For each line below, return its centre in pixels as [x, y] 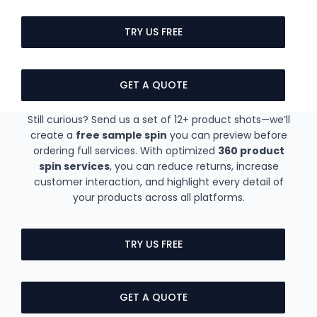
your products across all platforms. [158, 197]
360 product [251, 150]
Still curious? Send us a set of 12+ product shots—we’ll [158, 119]
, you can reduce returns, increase [194, 166]
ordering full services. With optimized [125, 150]
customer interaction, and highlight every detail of [158, 181]
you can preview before [227, 135]
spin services [74, 166]
